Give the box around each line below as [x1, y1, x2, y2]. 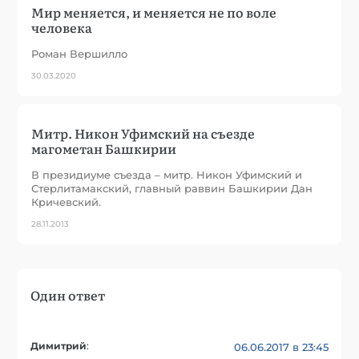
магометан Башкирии [31, 138, 177, 158]
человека [31, 17, 93, 37]
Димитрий [30, 340, 87, 352]
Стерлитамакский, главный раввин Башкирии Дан [31, 181, 313, 195]
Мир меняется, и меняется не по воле [31, 2, 277, 22]
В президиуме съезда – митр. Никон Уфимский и [31, 167, 303, 181]
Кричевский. [31, 195, 102, 208]
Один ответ [30, 284, 106, 305]
